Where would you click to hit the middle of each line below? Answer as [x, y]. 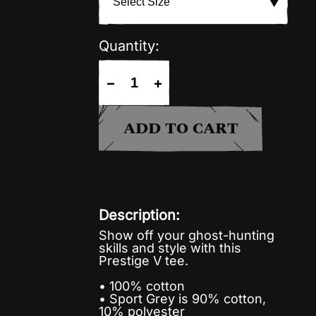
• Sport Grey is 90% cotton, [182, 299]
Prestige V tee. [144, 261]
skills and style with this [170, 248]
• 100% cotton [142, 286]
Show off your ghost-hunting [187, 235]
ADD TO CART [181, 128]
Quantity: [129, 46]
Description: [139, 215]
